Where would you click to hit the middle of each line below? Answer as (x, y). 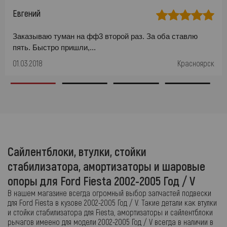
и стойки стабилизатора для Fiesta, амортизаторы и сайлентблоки (110, 212)
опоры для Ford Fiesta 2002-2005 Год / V (101, 181)
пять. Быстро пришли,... (54, 47)
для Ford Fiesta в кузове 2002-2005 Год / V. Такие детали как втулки (112, 202)
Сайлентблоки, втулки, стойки (77, 151)
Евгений (27, 13)
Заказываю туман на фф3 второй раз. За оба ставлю (105, 36)
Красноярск (196, 63)
